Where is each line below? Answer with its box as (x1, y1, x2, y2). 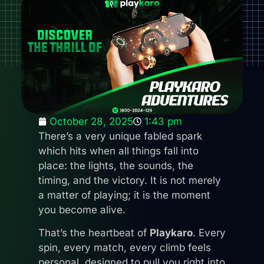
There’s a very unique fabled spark (38, 130, 202, 142)
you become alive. (38, 203, 126, 216)
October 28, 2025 (49, 115, 133, 127)
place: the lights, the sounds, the (38, 159, 193, 171)
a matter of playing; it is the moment (38, 189, 210, 201)
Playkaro (150, 226, 193, 239)
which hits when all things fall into (38, 144, 199, 157)
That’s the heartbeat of (38, 226, 150, 239)
